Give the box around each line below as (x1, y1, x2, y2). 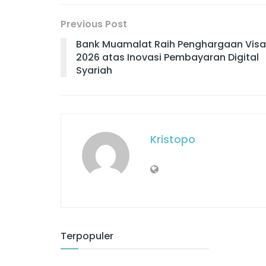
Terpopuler (61, 229, 113, 243)
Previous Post (61, 17, 127, 31)
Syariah (76, 63, 112, 77)
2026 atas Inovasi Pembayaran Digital (76, 50, 259, 64)
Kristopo (150, 131, 195, 147)
